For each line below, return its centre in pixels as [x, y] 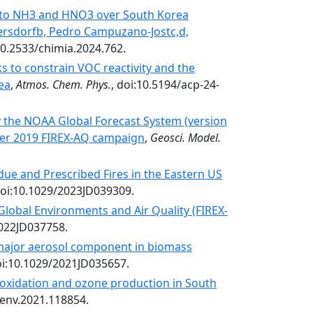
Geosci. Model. [185, 138]
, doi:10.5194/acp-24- [165, 85]
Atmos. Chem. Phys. [64, 85]
